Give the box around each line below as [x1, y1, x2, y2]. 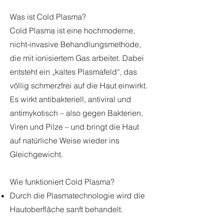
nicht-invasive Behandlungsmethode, [10, 39, 141, 49]
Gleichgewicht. [10, 149, 63, 159]
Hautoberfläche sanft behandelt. [10, 204, 123, 214]
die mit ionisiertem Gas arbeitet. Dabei [10, 53, 144, 63]
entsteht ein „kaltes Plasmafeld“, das [10, 67, 137, 77]
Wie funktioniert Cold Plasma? [10, 177, 114, 187]
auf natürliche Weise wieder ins [10, 136, 119, 145]
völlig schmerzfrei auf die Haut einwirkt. [10, 81, 147, 90]
